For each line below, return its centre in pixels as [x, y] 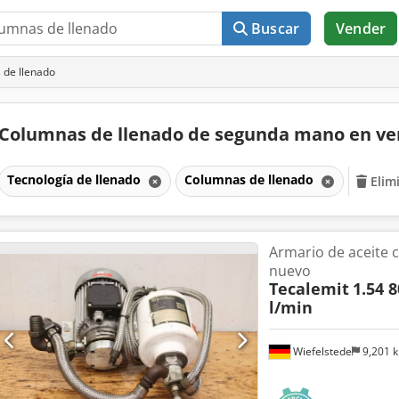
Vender [361, 28]
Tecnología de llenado [75, 179]
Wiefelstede [321, 351]
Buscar [276, 28]
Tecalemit [309, 288]
